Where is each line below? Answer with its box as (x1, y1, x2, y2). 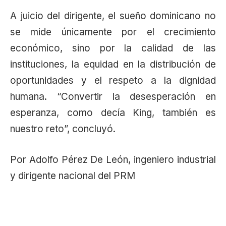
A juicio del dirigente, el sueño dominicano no (10, 10, 216, 22)
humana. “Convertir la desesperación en (10, 91, 216, 103)
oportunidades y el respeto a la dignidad (10, 75, 216, 87)
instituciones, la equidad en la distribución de (10, 59, 216, 71)
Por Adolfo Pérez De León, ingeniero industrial (10, 154, 216, 166)
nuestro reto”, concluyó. (10, 123, 116, 135)
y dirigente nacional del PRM (10, 170, 135, 182)
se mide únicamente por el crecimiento (10, 26, 216, 38)
